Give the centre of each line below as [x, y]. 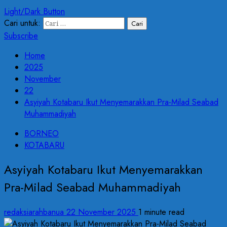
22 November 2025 [102, 212]
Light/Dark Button [34, 11]
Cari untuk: [22, 23]
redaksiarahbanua [35, 212]
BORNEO [42, 133]
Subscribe [21, 35]
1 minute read [161, 212]
